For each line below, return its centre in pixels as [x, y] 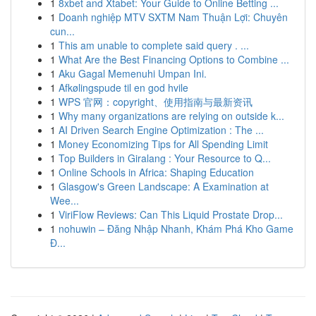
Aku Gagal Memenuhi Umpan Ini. [133, 73]
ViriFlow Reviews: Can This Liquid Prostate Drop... [171, 214]
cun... [62, 31]
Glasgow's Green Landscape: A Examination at [164, 186]
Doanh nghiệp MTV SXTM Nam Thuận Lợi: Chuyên [173, 17]
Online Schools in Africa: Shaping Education [156, 172]
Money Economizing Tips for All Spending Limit [163, 144]
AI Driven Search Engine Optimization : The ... [161, 130]
